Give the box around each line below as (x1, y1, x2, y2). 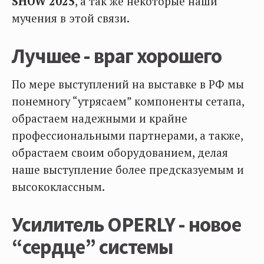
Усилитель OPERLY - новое (12, 212, 241, 237)
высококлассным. (12, 180, 105, 194)
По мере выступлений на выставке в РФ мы (12, 77, 244, 91)
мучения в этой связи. (12, 11, 132, 25)
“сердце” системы (12, 234, 174, 260)
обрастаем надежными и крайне (12, 111, 187, 126)
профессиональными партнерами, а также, (12, 128, 243, 143)
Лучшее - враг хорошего (12, 43, 222, 69)
